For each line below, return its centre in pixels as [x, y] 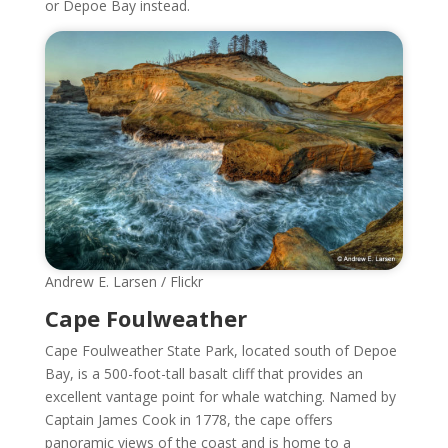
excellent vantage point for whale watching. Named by [220, 396]
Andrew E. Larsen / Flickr [123, 281]
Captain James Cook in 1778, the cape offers [188, 419]
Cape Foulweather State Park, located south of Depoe [220, 350]
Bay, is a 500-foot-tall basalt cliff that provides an [203, 373]
